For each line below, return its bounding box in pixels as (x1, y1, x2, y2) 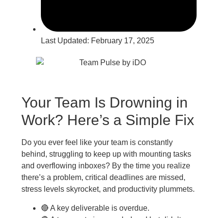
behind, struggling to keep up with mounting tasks (21, 150, 191, 159)
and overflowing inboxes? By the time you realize (21, 162, 190, 170)
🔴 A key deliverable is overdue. (40, 203, 149, 212)
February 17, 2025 (91, 36, 154, 45)
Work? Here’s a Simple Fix (21, 112, 194, 128)
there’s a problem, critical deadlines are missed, (21, 173, 185, 182)
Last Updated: (40, 36, 91, 45)
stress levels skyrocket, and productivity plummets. (21, 185, 195, 194)
